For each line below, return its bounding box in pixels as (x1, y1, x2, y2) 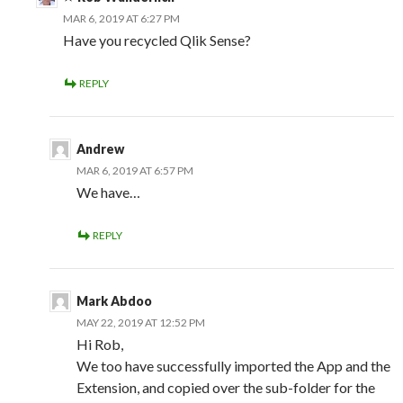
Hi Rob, (76, 336, 123, 354)
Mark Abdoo (76, 293, 152, 309)
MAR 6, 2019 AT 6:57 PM (76, 164, 193, 178)
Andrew (76, 141, 124, 157)
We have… (76, 184, 140, 201)
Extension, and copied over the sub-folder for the (76, 379, 375, 397)
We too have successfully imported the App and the (76, 357, 390, 375)
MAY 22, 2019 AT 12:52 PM (76, 316, 205, 330)
